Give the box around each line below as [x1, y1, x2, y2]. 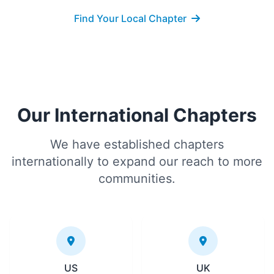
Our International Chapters [17, 104, 257, 126]
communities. [98, 171, 176, 186]
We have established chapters [50, 137, 224, 152]
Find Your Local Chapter [74, 12, 187, 24]
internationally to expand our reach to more [12, 154, 262, 169]
